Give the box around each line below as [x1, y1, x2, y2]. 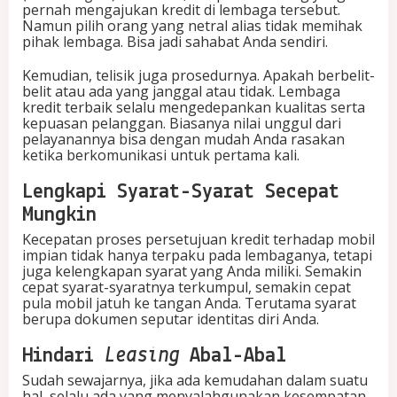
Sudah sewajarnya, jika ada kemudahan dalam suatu [22, 370, 368, 391]
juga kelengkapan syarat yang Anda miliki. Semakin [22, 261, 362, 282]
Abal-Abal [190, 346, 286, 368]
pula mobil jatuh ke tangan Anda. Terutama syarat [22, 293, 356, 314]
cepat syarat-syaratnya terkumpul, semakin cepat [22, 277, 351, 298]
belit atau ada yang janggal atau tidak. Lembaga [22, 82, 340, 102]
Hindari [22, 346, 105, 368]
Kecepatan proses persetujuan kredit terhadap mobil [22, 230, 375, 250]
